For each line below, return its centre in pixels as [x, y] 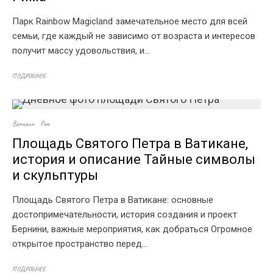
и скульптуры [55, 175]
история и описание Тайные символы [134, 159]
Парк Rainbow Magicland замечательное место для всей [130, 21]
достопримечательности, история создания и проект [125, 214]
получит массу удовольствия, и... [81, 51]
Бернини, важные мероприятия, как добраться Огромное [132, 229]
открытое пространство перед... [80, 244]
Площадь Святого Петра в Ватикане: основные [113, 200]
